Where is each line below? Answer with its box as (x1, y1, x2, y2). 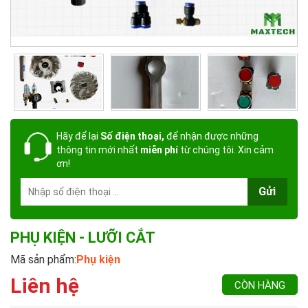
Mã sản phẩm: (10, 252, 76, 266)
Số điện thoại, (98, 130, 164, 142)
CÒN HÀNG (234, 278, 285, 291)
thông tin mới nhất (56, 144, 140, 155)
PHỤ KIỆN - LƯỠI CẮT (10, 228, 155, 246)
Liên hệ (10, 273, 79, 298)
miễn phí (140, 144, 178, 155)
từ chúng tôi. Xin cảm (178, 144, 274, 155)
